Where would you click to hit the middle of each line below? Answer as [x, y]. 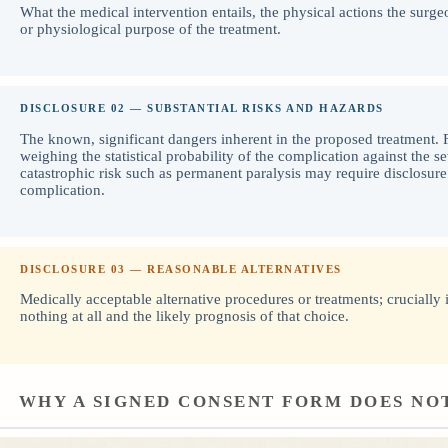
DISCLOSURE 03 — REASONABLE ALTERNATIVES [181, 268]
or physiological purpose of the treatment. [150, 29]
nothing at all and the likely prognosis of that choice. [184, 316]
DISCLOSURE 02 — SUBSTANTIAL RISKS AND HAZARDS [202, 108]
